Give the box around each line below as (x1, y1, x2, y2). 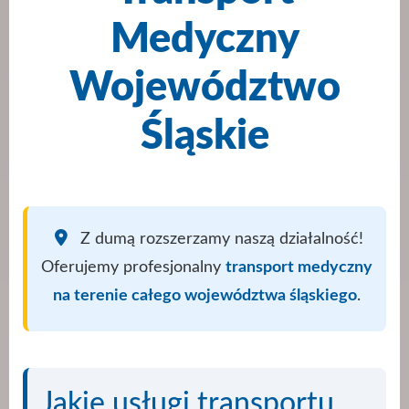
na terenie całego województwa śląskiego (53, 286, 357, 304)
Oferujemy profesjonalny (41, 257, 225, 276)
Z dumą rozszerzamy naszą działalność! (80, 229, 363, 247)
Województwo (68, 67, 341, 109)
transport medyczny (225, 257, 372, 276)
